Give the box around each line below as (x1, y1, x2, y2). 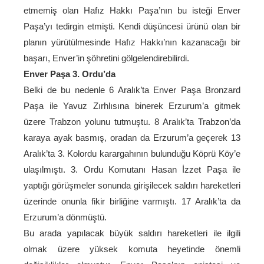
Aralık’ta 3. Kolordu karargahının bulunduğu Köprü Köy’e (24, 148, 240, 159)
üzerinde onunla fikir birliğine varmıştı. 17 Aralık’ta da (24, 196, 240, 206)
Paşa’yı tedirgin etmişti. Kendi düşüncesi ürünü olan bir (24, 21, 240, 31)
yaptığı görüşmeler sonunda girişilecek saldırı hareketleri (24, 180, 240, 190)
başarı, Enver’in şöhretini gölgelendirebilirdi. (24, 53, 189, 63)
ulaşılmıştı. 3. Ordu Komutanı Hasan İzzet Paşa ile (24, 164, 240, 174)
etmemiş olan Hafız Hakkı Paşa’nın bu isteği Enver (24, 5, 240, 15)
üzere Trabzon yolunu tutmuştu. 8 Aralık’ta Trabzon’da (24, 117, 240, 127)
